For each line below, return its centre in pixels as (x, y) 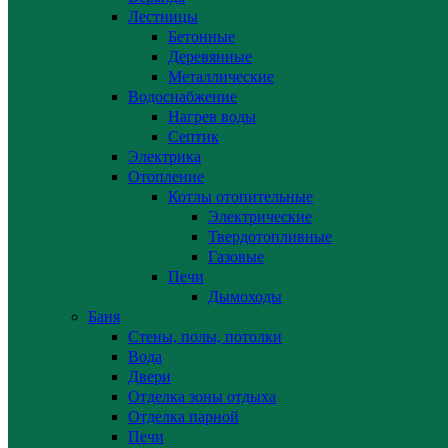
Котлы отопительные (240, 197)
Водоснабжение (182, 97)
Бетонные (201, 37)
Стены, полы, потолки (205, 337)
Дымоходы (245, 297)
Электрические (260, 217)
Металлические (221, 77)
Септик (193, 137)
